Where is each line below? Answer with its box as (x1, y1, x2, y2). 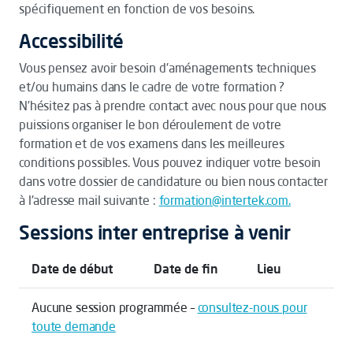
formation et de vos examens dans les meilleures (19, 136, 284, 151)
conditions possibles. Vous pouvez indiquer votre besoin (19, 154, 321, 170)
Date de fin (154, 261, 217, 277)
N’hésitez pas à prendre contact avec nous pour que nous (19, 98, 327, 113)
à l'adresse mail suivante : (19, 192, 159, 208)
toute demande (32, 318, 116, 334)
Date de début (32, 261, 113, 277)
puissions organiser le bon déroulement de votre (19, 117, 281, 132)
